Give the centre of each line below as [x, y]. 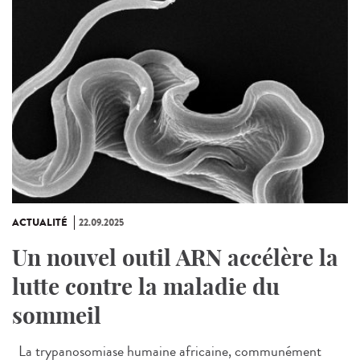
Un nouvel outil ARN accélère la [175, 257]
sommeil [57, 315]
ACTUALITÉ [40, 222]
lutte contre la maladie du [146, 286]
